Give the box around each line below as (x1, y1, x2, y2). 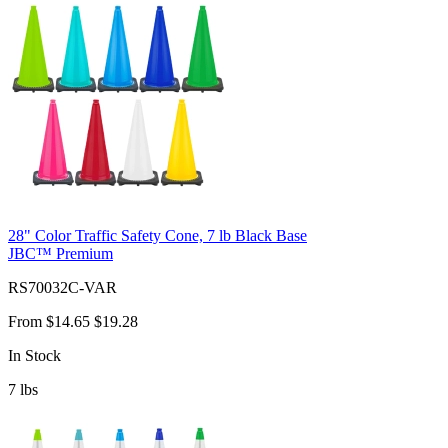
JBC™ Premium (8, 244, 113, 262)
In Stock (8, 346, 61, 364)
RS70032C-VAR (8, 278, 117, 296)
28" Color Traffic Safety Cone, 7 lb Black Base (8, 226, 307, 244)
